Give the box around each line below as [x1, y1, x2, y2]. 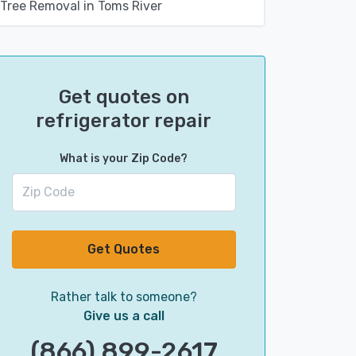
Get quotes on [58, 86, 189, 108]
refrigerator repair [36, 110, 212, 132]
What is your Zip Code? [60, 152, 188, 165]
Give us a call [83, 308, 164, 323]
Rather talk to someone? [50, 289, 197, 304]
